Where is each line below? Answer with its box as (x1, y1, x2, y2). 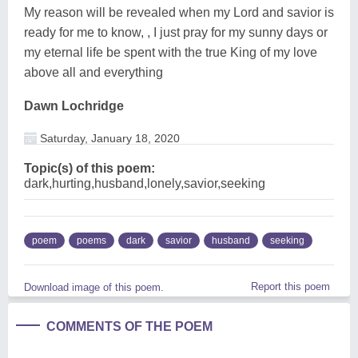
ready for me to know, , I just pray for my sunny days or (24, 25, 328, 39)
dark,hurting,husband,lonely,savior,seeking (24, 176, 265, 190)
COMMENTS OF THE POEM (46, 319, 213, 333)
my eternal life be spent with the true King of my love (24, 45, 317, 59)
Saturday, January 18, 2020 (37, 131, 180, 145)
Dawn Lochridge (24, 98, 124, 113)
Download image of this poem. (24, 280, 164, 293)
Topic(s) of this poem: (24, 161, 155, 175)
